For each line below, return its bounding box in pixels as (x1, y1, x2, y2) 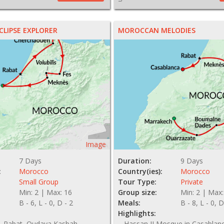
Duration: (118, 156, 152, 165)
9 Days (180, 156, 203, 165)
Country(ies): (118, 166, 163, 176)
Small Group (18, 177, 58, 186)
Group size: (118, 187, 157, 197)
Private (180, 177, 203, 186)
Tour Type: (118, 177, 157, 186)
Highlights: (118, 208, 156, 218)
